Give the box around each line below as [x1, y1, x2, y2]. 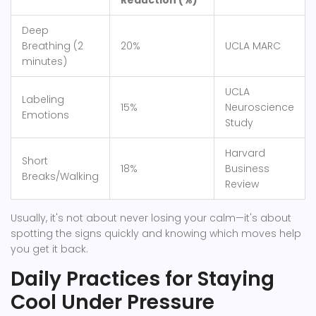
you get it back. [11, 242, 88, 257]
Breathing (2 [22, 39, 83, 54]
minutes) [22, 54, 67, 69]
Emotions [22, 108, 69, 123]
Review [225, 177, 259, 192]
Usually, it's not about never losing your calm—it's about [11, 211, 291, 226]
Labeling [22, 92, 64, 107]
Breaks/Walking [22, 169, 99, 184]
